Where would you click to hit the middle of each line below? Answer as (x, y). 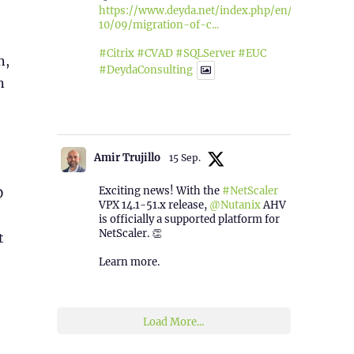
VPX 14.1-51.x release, (154, 205)
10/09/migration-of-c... (158, 25)
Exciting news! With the (160, 190)
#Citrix (116, 54)
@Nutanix (235, 205)
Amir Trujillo (127, 157)
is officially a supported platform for (189, 219)
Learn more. (129, 262)
